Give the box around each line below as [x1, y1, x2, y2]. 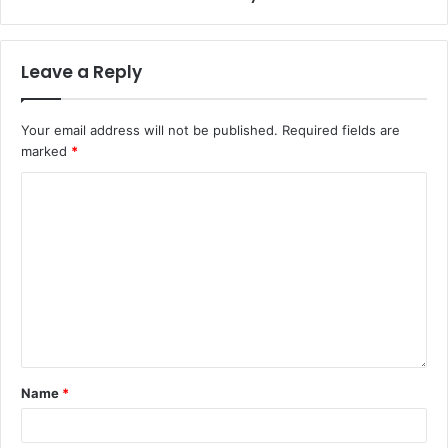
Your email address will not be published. [21, 122, 278, 138]
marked [21, 143, 71, 159]
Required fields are [282, 122, 400, 138]
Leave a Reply [21, 60, 142, 84]
